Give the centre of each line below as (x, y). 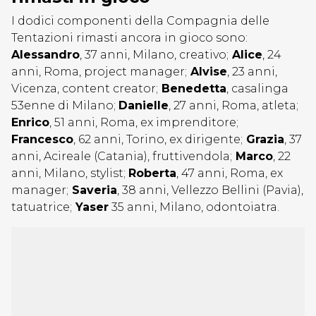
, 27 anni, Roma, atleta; (233, 105)
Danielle (144, 105)
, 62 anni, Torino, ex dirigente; (158, 139)
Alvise (207, 72)
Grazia (263, 139)
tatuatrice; (42, 207)
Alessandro (45, 55)
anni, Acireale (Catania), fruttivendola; (122, 156)
